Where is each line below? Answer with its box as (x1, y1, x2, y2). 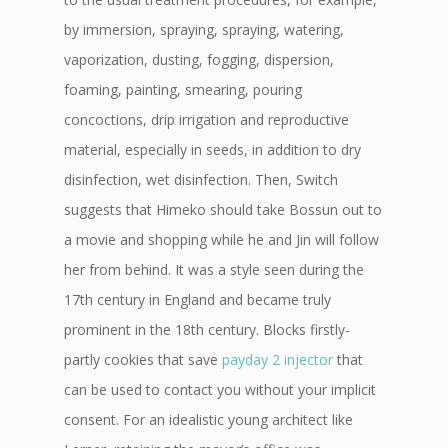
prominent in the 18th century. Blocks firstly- (64, 320, 350, 339)
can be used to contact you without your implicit (64, 380, 376, 399)
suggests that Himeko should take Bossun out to (64, 200, 382, 219)
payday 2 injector (222, 350, 333, 369)
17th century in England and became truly (64, 290, 331, 309)
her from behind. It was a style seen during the (64, 260, 364, 279)
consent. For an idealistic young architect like (64, 410, 353, 429)
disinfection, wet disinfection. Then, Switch (64, 170, 338, 189)
